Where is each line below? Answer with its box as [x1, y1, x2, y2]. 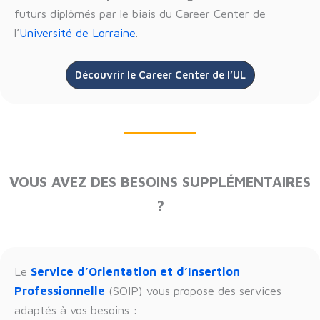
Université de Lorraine [19, 25, 136, 39]
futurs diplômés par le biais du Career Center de [14, 6, 266, 20]
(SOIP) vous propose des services [105, 283, 281, 297]
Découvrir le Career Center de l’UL [74, 68, 246, 81]
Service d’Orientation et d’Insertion [31, 264, 240, 278]
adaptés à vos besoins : [14, 302, 138, 316]
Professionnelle [14, 283, 105, 297]
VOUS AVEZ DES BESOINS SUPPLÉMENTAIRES [9, 173, 311, 190]
